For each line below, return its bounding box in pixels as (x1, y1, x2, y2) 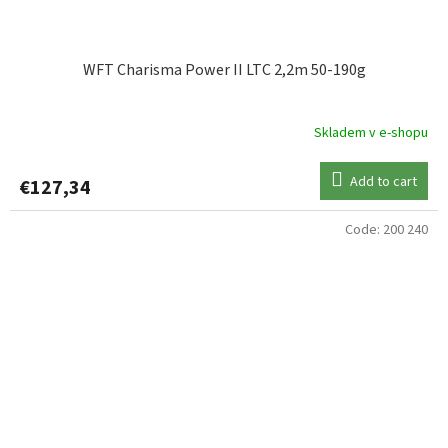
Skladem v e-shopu (314, 122, 428, 143)
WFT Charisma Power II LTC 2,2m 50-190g (82, 59, 366, 82)
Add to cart (350, 172, 417, 193)
